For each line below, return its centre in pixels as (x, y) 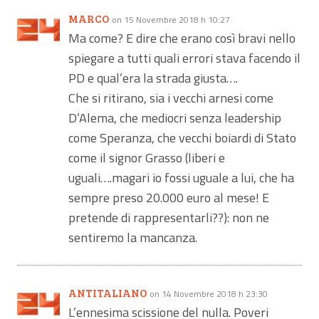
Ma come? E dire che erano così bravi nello (182, 38)
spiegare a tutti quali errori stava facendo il (184, 58)
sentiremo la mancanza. (132, 237)
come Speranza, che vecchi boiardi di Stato (182, 137)
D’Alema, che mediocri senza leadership (174, 117)
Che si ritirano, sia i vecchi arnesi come (171, 98)
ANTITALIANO (107, 292)
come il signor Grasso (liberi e (146, 157)
